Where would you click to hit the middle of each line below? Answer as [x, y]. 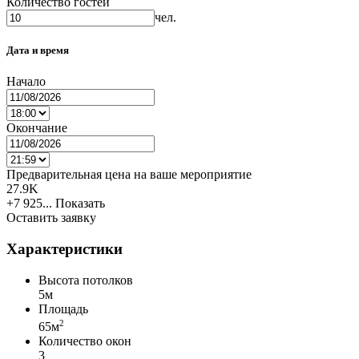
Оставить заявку [51, 218]
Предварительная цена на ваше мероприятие [129, 175]
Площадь [63, 309]
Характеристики [65, 248]
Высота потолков [86, 280]
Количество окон [85, 341]
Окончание [37, 128]
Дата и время [38, 50]
